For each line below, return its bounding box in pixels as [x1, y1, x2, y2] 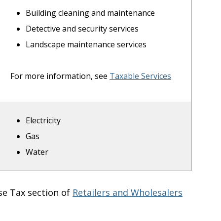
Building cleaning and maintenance [26, 7, 155, 19]
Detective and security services [26, 23, 139, 35]
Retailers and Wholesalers [73, 186, 183, 199]
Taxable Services [110, 71, 171, 82]
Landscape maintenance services [26, 39, 147, 50]
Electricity [26, 115, 61, 126]
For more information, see [10, 71, 110, 82]
